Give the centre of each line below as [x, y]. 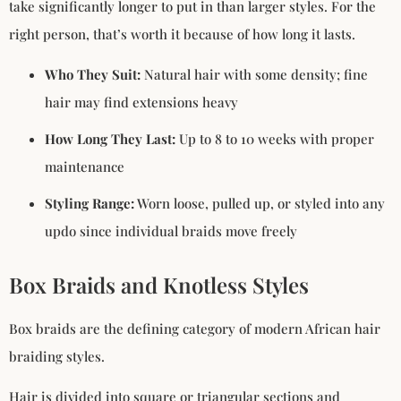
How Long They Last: [110, 138]
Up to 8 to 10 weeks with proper [275, 138]
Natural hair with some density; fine [254, 74]
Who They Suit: [93, 74]
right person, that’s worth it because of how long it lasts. [182, 34]
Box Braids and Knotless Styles [159, 284]
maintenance [85, 166]
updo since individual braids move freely [171, 230]
